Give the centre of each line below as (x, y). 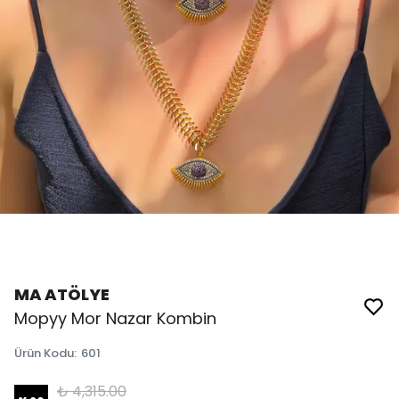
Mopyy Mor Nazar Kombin (115, 318)
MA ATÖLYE (62, 294)
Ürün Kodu (44, 353)
